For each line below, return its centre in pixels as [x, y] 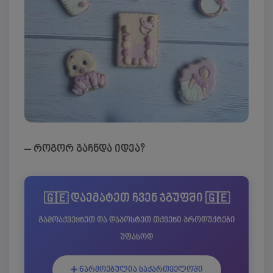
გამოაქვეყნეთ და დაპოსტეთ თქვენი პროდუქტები [136, 220]
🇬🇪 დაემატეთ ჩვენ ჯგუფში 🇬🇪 [136, 198]
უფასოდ [136, 237]
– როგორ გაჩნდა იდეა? [85, 149]
